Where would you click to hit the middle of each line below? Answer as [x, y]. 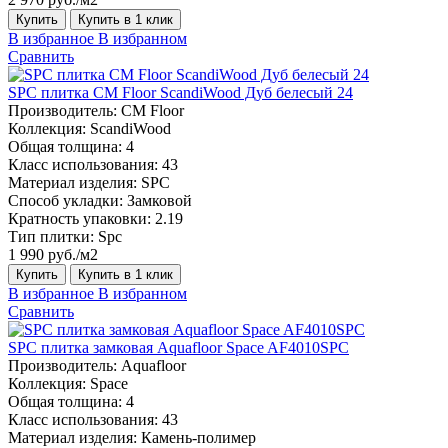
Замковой [159, 200]
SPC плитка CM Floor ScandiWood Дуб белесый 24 [180, 92]
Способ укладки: [65, 200]
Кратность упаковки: [79, 218]
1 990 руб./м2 [53, 254]
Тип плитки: [51, 236]
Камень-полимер [198, 437]
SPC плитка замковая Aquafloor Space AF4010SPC [178, 347]
